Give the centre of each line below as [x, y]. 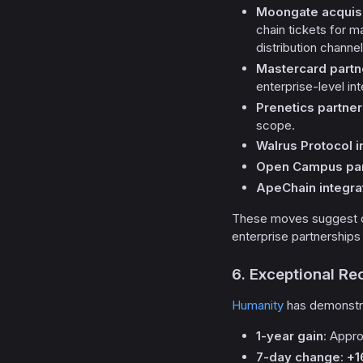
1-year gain [290, 335]
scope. [275, 125]
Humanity [258, 305]
